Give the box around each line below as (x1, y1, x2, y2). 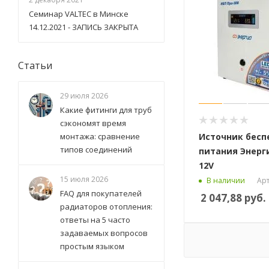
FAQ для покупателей (60, 188, 142, 199)
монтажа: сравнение (60, 131, 140, 142)
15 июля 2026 (60, 174, 108, 184)
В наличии (207, 175, 245, 186)
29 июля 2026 (60, 91, 108, 101)
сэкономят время (60, 118, 126, 128)
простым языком (60, 241, 124, 252)
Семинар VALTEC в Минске (29, 8, 128, 19)
